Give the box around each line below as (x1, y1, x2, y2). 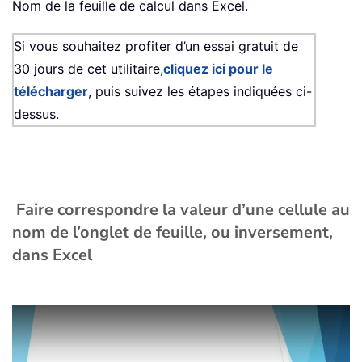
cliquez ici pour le (163, 60, 273, 77)
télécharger (14, 82, 88, 99)
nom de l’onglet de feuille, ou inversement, (12, 221, 333, 243)
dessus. (14, 105, 59, 122)
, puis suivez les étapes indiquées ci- (88, 82, 312, 99)
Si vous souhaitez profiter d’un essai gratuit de (14, 37, 298, 54)
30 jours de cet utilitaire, (14, 60, 163, 77)
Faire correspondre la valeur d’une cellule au (16, 198, 350, 221)
